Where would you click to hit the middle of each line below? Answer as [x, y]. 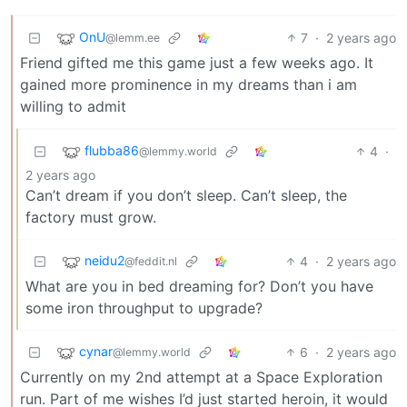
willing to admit [73, 106]
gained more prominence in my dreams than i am [189, 84]
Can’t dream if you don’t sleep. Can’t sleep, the [186, 195]
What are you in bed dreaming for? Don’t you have [199, 286]
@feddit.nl [151, 262]
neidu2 [104, 261]
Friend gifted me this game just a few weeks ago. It [197, 63]
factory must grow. [91, 217]
